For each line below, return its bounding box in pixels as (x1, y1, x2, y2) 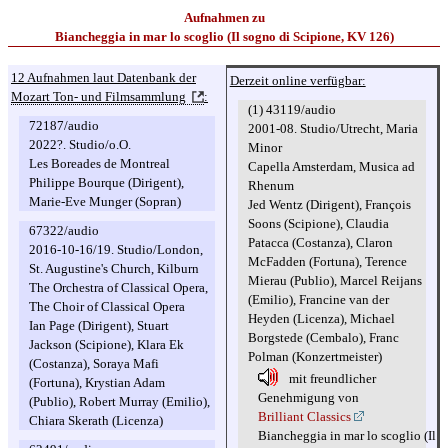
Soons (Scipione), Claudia (247, 215, 389, 231)
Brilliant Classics (257, 408, 351, 424)
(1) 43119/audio (247, 101, 336, 117)
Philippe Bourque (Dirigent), (29, 175, 184, 190)
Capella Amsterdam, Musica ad (247, 158, 415, 174)
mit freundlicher (288, 370, 376, 386)
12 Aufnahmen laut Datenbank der (11, 70, 196, 85)
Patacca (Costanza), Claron (247, 234, 393, 250)
